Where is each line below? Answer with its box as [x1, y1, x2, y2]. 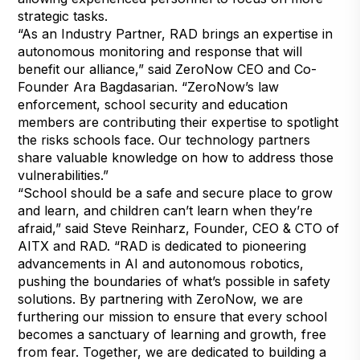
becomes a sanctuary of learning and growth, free [18, 325, 327, 342]
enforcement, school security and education [18, 96, 288, 112]
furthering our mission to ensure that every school [18, 308, 328, 325]
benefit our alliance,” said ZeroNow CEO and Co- [18, 60, 317, 77]
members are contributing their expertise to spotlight [18, 113, 339, 130]
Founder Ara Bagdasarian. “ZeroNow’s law [18, 78, 280, 95]
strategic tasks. [18, 7, 108, 24]
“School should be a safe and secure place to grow [18, 184, 333, 201]
